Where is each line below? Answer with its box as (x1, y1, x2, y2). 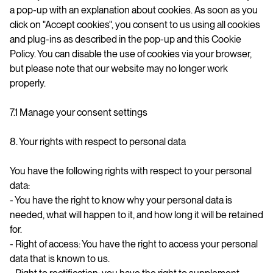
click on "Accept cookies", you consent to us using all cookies (10, 18, 260, 30)
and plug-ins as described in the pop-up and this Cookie (10, 33, 241, 45)
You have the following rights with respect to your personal (10, 165, 252, 177)
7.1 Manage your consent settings (10, 106, 147, 118)
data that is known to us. (10, 252, 110, 264)
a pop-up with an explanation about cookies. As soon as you (10, 4, 258, 16)
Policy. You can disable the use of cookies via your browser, (10, 48, 252, 60)
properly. (10, 77, 46, 89)
